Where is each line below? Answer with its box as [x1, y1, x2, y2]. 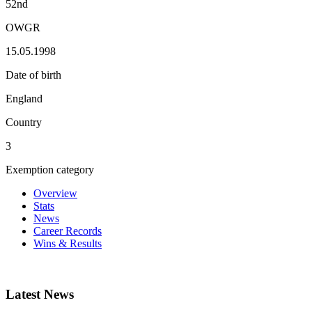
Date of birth [6, 68, 61, 81]
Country [6, 116, 42, 128]
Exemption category [6, 163, 94, 175]
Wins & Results [33, 237, 102, 249]
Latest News [6, 286, 74, 302]
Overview [33, 187, 77, 199]
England [6, 92, 42, 104]
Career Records [33, 224, 102, 237]
